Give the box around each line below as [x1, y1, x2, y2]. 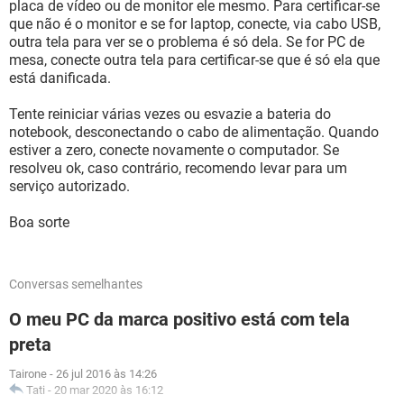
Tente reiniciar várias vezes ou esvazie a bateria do [9, 106, 331, 123]
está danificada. [9, 69, 111, 87]
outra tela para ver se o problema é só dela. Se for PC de [9, 33, 364, 50]
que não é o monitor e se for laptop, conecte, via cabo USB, [9, 15, 381, 32]
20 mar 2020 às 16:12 [54, 383, 163, 397]
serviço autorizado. [9, 178, 130, 195]
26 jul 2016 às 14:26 [56, 367, 157, 381]
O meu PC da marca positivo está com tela [9, 308, 350, 330]
